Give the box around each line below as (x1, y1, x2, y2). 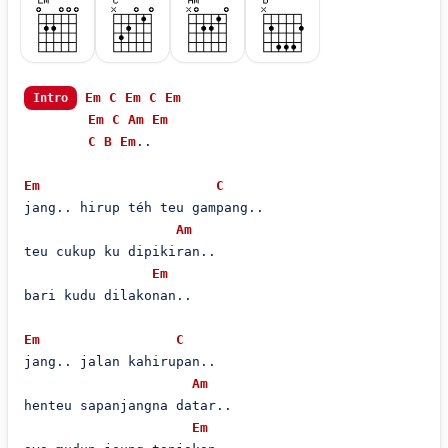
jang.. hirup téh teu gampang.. (23, 200, 264, 215)
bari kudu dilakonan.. (23, 288, 192, 303)
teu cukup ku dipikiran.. (23, 244, 216, 259)
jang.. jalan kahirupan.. (23, 354, 216, 369)
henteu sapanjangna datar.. (23, 398, 232, 413)
